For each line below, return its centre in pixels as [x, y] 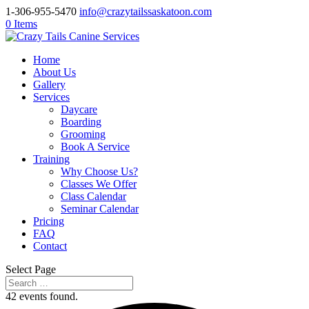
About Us [54, 72]
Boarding [81, 122]
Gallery [49, 84]
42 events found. [42, 296]
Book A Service [95, 147]
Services [51, 97]
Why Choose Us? [99, 171]
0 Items [21, 24]
